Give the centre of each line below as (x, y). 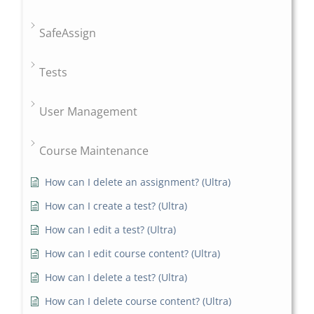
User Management (89, 112)
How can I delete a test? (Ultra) (116, 278)
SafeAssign (68, 33)
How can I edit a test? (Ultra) (111, 230)
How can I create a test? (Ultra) (116, 206)
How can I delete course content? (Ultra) (138, 301)
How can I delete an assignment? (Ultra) (138, 182)
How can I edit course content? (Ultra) (133, 254)
